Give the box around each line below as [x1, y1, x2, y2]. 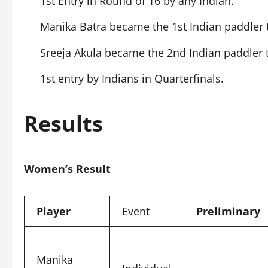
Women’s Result [24, 162, 111, 176]
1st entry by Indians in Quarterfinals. [40, 71, 224, 86]
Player [36, 204, 71, 218]
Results [24, 109, 103, 138]
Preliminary [196, 204, 260, 218]
